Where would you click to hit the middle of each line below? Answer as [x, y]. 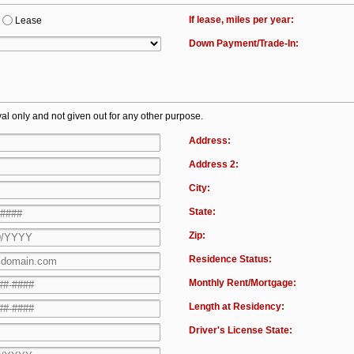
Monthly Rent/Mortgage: [243, 283]
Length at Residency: [237, 307]
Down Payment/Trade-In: [244, 43]
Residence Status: [231, 259]
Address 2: [214, 164]
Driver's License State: [241, 330]
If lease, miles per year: [242, 20]
